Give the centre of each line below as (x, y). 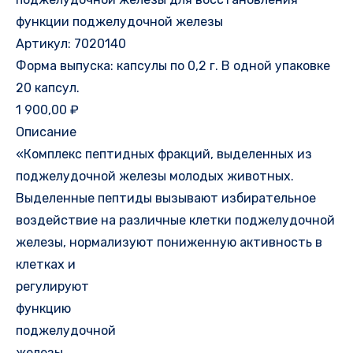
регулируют (52, 286)
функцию (43, 308)
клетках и (46, 264)
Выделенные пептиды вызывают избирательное (166, 198)
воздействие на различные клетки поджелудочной (175, 220)
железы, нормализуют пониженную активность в (169, 242)
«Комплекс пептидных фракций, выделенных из (164, 154)
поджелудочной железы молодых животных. (155, 176)
